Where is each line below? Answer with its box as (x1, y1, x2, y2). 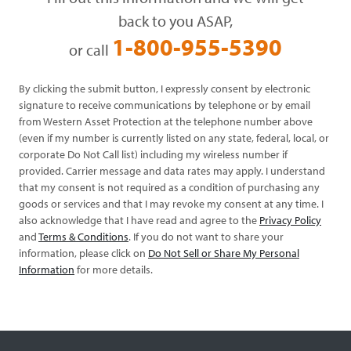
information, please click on (19, 245, 148, 260)
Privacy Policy (259, 212, 321, 227)
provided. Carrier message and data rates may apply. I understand (19, 163, 325, 178)
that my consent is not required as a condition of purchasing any (19, 179, 320, 194)
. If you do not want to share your (128, 229, 284, 244)
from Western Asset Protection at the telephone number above (19, 114, 313, 128)
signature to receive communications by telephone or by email (19, 97, 310, 112)
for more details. (74, 262, 153, 277)
